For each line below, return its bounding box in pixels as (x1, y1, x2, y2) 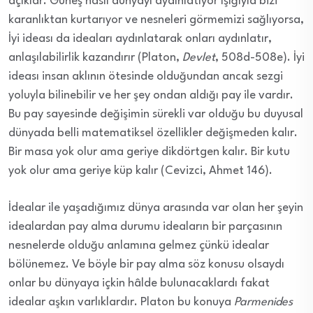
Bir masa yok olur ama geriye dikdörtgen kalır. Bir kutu (8, 145, 290, 158)
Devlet (182, 51, 215, 64)
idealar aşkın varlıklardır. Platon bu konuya (8, 296, 234, 308)
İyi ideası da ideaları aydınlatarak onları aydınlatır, (8, 32, 272, 45)
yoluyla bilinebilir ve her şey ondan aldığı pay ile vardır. (8, 89, 293, 101)
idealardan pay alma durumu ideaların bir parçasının (8, 220, 282, 233)
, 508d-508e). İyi (215, 51, 305, 64)
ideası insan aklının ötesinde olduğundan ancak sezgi (8, 70, 283, 82)
